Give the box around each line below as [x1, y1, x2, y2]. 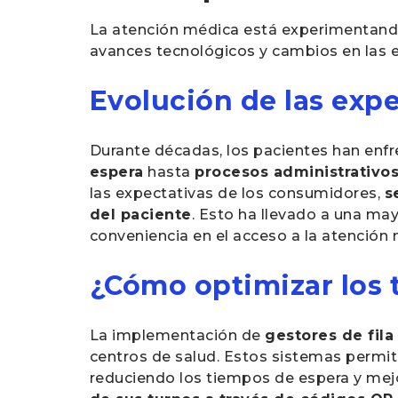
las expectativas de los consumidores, [89, 185, 385, 202]
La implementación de [89, 327, 266, 344]
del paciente [89, 206, 192, 223]
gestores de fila [265, 327, 394, 344]
